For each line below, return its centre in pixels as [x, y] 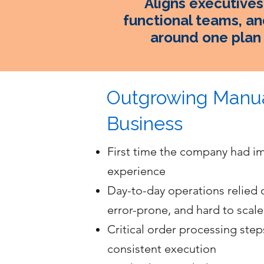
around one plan [206, 37]
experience [136, 171]
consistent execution [162, 249]
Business [145, 123]
